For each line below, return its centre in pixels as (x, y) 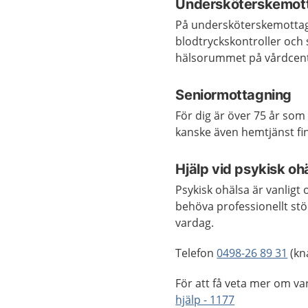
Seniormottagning (233, 95)
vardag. (195, 223)
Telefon (196, 253)
